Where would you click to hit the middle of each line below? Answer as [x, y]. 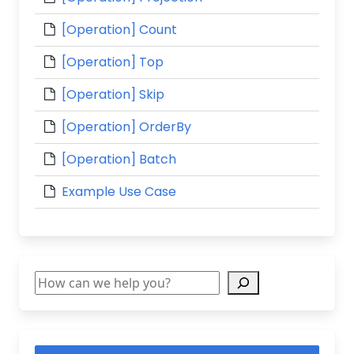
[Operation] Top [113, 62]
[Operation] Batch [119, 159]
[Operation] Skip [113, 94]
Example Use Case [119, 192]
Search [55, 280]
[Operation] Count [120, 30]
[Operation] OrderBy [127, 127]
